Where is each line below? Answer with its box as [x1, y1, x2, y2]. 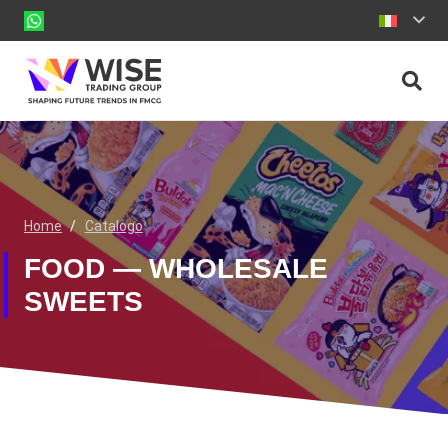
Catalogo [84, 218, 143, 234]
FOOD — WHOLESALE [24, 253, 328, 284]
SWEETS [24, 286, 143, 317]
